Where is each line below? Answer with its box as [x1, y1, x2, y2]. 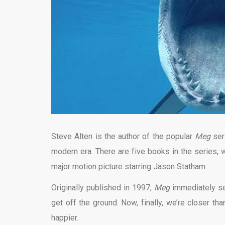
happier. [51, 212, 78, 222]
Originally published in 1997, [51, 182, 155, 192]
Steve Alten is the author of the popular [51, 131, 195, 141]
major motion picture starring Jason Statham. [51, 161, 207, 171]
